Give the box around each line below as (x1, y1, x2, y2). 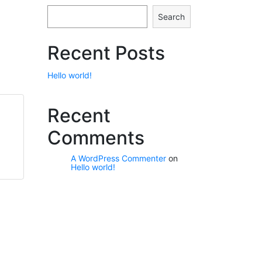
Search (158, 12, 185, 22)
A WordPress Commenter (71, 153, 166, 163)
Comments (47, 126, 144, 149)
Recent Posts (47, 42, 165, 64)
